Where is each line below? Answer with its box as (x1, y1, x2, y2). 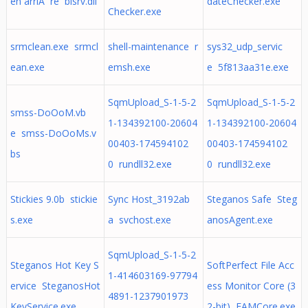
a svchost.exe (107, 213, 171, 226)
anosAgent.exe (206, 213, 273, 226)
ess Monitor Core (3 (206, 279, 296, 292)
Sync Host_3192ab (107, 192, 190, 206)
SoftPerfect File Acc (206, 258, 294, 272)
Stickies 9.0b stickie (10, 192, 98, 206)
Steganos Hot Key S (10, 258, 99, 272)
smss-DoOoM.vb (10, 106, 86, 119)
